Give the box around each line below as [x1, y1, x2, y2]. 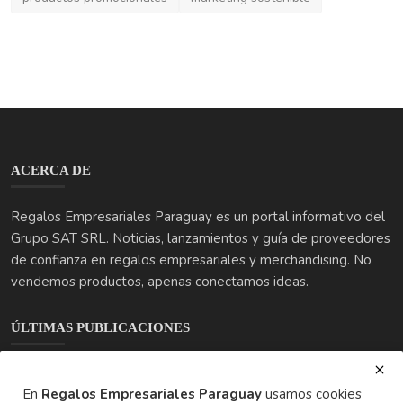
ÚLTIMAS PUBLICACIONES [11, 320, 190, 336]
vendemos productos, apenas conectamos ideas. [11, 273, 309, 291]
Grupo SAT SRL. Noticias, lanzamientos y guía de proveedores [11, 229, 390, 248]
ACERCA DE [11, 163, 91, 178]
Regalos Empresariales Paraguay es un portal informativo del [11, 208, 385, 227]
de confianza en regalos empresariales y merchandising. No [11, 251, 372, 270]
